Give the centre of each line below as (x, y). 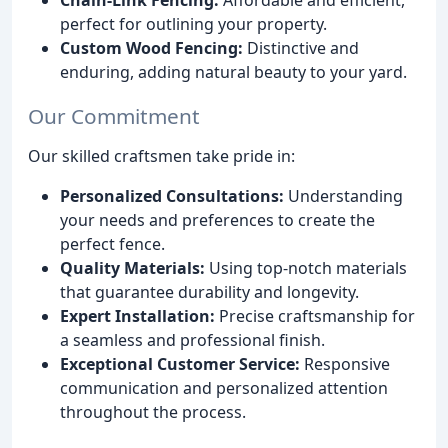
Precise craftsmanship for (315, 316)
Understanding (343, 196)
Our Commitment (114, 116)
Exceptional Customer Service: (180, 364)
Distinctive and (301, 47)
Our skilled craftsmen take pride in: (161, 156)
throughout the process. (153, 412)
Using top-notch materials (306, 268)
